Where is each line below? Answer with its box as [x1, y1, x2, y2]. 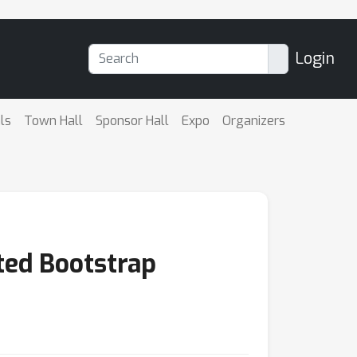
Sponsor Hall [95, 112, 169, 129]
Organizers [222, 112, 285, 129]
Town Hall [23, 112, 83, 129]
